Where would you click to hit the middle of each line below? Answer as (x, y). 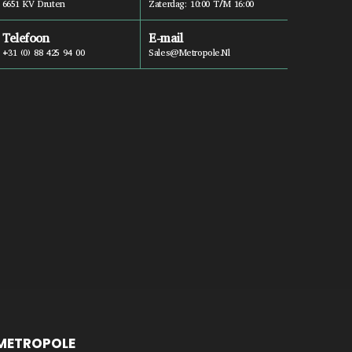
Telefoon (26, 38)
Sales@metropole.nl (189, 53)
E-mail (166, 38)
